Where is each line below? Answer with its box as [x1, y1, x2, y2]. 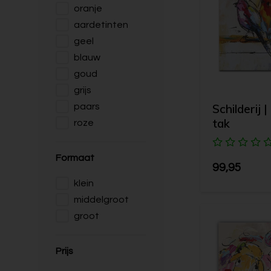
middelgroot [74, 195, 129, 204]
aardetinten [74, 20, 128, 30]
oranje [74, 4, 102, 13]
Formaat [56, 153, 94, 163]
